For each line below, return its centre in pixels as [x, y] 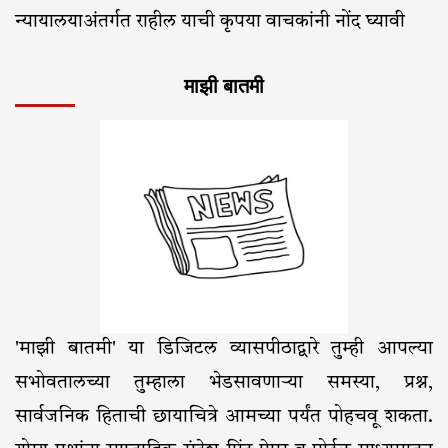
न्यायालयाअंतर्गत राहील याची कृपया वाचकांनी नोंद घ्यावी [210, 23]
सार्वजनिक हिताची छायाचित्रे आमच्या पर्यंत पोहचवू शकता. [224, 418]
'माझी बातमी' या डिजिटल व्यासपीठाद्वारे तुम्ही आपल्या [224, 350]
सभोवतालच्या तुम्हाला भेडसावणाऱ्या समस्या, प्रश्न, [224, 384]
